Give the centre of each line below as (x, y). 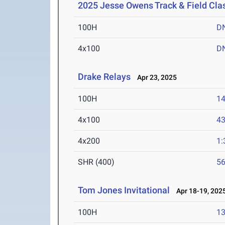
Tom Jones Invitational (124, 190)
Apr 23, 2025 (155, 78)
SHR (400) (96, 162)
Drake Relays (104, 77)
